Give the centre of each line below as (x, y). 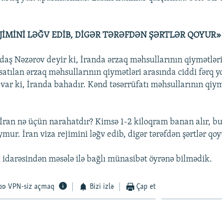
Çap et (146, 187)
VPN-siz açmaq (31, 187)
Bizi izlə (102, 187)
